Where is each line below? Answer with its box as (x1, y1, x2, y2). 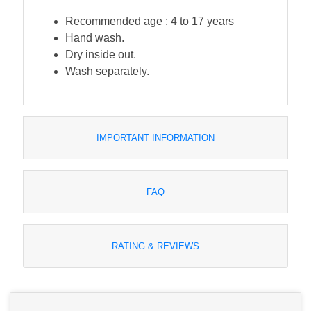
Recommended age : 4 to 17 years (65, 15, 234, 27)
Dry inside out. (65, 48, 136, 60)
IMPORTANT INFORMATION (96, 132, 215, 143)
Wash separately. (65, 65, 149, 77)
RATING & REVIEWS (112, 240, 199, 251)
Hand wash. (65, 31, 124, 44)
